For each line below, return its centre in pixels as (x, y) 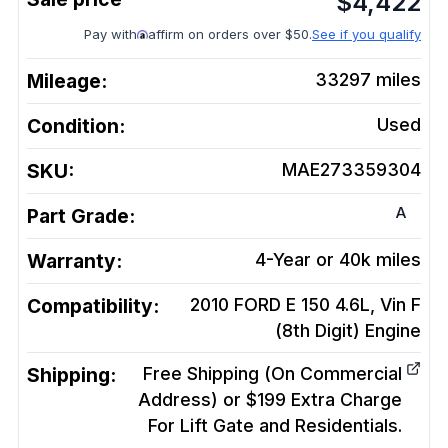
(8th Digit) (317, 330)
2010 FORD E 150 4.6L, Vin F (305, 304)
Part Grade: (81, 216)
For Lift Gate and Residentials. (275, 425)
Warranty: (74, 261)
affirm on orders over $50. (230, 34)
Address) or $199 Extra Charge (270, 399)
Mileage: (67, 81)
